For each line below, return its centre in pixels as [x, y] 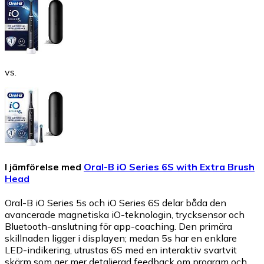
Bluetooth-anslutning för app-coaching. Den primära [118, 227]
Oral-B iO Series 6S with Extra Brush [169, 167]
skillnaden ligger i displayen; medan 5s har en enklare [121, 238]
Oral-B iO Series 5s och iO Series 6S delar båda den [115, 203]
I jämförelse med [43, 167]
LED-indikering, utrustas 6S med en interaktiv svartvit [121, 250]
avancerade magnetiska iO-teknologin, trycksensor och [125, 215]
